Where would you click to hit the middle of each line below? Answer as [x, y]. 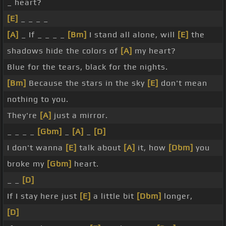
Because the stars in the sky [87, 83]
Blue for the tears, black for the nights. [88, 67]
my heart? [154, 51]
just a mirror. [80, 116]
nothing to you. [38, 99]
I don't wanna [36, 148]
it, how [152, 148]
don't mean [183, 83]
